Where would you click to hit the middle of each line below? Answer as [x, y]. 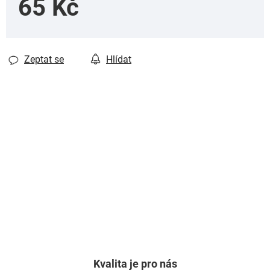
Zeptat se [44, 59]
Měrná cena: [44, 34]
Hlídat [119, 59]
